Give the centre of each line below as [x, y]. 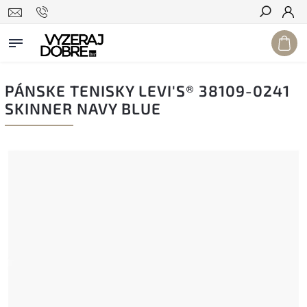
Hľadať [275, 36]
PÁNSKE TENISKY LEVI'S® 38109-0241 [147, 91]
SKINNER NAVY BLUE [83, 109]
